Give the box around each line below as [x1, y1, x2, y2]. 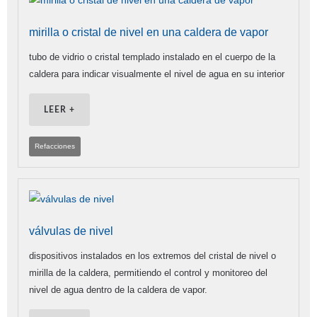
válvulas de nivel [29, 225, 113, 238]
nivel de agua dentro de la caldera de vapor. [29, 284, 207, 296]
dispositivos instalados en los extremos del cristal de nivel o [29, 250, 276, 262]
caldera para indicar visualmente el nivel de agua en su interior [29, 69, 284, 80]
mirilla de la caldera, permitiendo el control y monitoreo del [29, 267, 267, 279]
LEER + [44, 105, 75, 115]
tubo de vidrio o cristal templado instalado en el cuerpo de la [29, 52, 275, 63]
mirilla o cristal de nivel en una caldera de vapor [29, 26, 268, 39]
